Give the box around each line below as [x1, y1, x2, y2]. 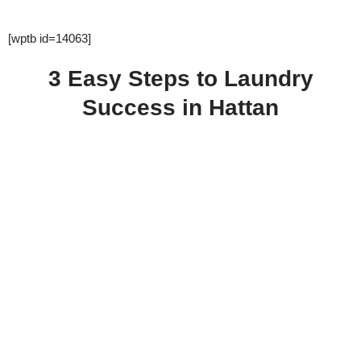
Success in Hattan [82, 94, 279, 120]
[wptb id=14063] [8, 31, 91, 45]
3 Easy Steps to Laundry [48, 65, 313, 91]
